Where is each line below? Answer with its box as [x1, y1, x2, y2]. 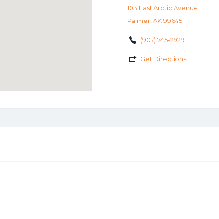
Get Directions [140, 54, 186, 63]
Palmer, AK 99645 [127, 16, 182, 24]
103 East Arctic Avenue [127, 3, 198, 12]
